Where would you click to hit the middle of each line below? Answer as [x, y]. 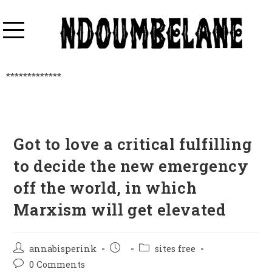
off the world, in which [105, 188]
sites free [175, 249]
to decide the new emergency [131, 166]
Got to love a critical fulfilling [133, 144]
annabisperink [63, 249]
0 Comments [57, 265]
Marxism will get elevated [120, 210]
